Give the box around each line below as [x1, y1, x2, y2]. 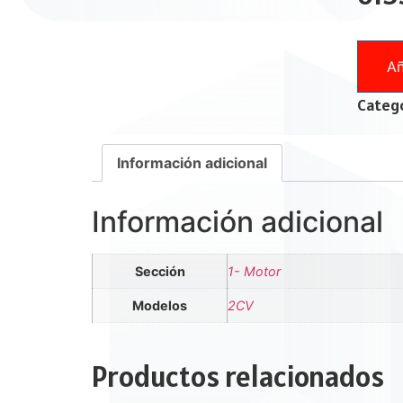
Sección [134, 263, 185, 279]
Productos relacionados [92, 356, 384, 395]
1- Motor [228, 263, 281, 279]
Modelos [132, 297, 187, 313]
